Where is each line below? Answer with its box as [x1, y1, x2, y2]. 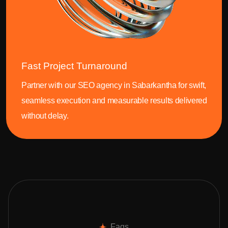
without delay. [21, 111, 69, 121]
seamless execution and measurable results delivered [21, 96, 207, 105]
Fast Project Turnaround [21, 61, 127, 72]
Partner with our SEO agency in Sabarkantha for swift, [21, 81, 207, 90]
